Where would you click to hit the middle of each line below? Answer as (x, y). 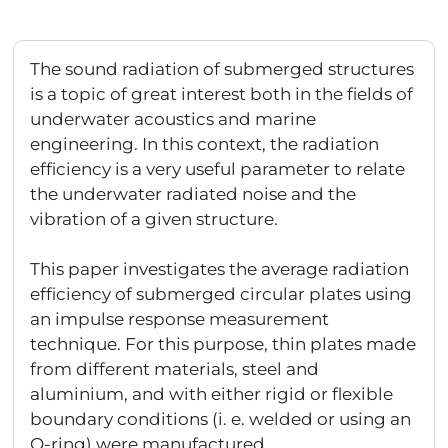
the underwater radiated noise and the (193, 193)
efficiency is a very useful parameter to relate (218, 168)
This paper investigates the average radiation (220, 269)
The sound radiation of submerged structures (222, 68)
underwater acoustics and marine (173, 118)
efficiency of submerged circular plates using (221, 294)
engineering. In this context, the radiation (205, 143)
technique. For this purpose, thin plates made (223, 344)
